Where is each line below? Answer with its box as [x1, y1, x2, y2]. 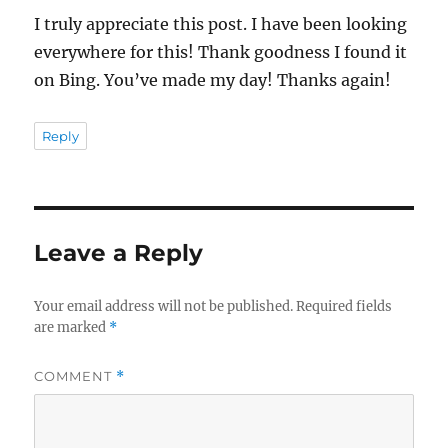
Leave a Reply [34, 238, 204, 267]
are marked [34, 318, 110, 336]
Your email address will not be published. [34, 297, 294, 315]
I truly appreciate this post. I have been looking [34, 13, 408, 34]
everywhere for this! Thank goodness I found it [34, 41, 408, 62]
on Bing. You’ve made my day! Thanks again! [34, 69, 392, 90]
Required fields [296, 297, 393, 315]
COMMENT [34, 367, 117, 384]
